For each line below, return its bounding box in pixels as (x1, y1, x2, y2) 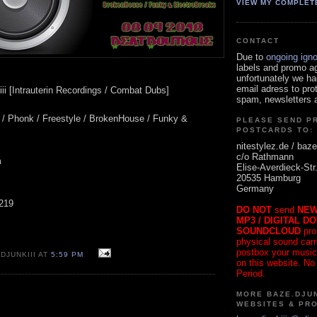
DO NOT (236, 204, 272, 215)
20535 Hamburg (236, 172, 301, 183)
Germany (236, 183, 274, 194)
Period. (236, 267, 265, 279)
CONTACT (236, 37, 280, 45)
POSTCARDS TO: (236, 126, 314, 134)
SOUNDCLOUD (236, 225, 301, 236)
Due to (236, 51, 266, 62)
